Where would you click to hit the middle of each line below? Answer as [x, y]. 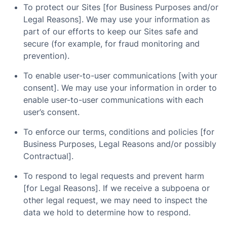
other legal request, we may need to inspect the [115, 200]
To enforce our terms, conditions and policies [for [119, 132]
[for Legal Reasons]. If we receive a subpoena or [117, 188]
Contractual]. [48, 156]
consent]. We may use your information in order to [120, 88]
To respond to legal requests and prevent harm [114, 176]
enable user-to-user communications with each [113, 100]
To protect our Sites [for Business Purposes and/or [121, 7]
